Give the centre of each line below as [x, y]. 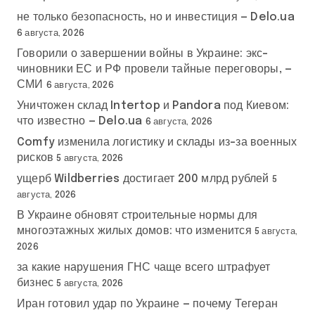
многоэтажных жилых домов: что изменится [134, 231]
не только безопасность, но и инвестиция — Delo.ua [156, 17]
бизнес [36, 283]
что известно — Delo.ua [80, 121]
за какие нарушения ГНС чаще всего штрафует [144, 267]
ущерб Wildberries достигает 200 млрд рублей [143, 179]
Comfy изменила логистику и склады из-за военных [157, 142]
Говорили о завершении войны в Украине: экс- [143, 53]
